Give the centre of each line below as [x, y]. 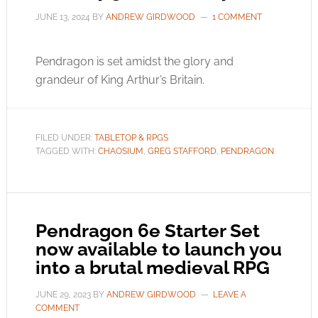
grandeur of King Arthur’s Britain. [120, 80]
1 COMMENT [237, 17]
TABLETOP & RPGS [131, 138]
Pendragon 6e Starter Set [147, 231]
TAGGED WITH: [66, 151]
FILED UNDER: [65, 138]
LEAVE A [229, 295]
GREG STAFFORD [182, 151]
